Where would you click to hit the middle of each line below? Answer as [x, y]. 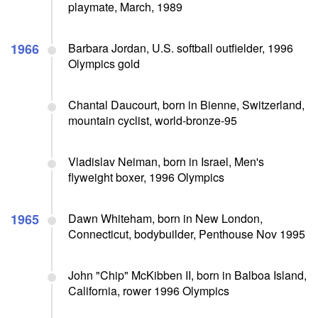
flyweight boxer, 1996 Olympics [146, 177]
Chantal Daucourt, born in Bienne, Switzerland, [186, 104]
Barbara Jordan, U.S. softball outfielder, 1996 [181, 48]
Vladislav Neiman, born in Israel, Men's [166, 161]
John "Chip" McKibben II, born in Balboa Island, [187, 275]
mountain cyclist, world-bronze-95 [153, 120]
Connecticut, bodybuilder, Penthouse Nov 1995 [187, 234]
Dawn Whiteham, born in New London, [165, 218]
